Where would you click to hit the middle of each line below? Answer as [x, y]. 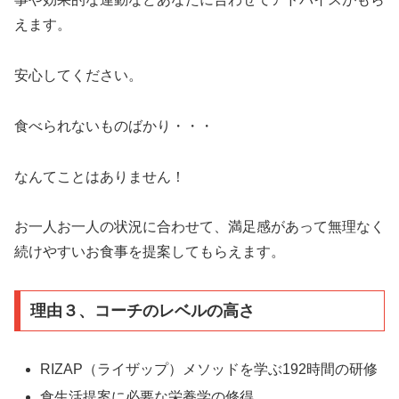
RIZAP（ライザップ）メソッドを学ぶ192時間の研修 [209, 369]
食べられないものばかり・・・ [114, 126]
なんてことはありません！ [100, 176]
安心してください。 [78, 75]
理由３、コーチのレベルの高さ [142, 310]
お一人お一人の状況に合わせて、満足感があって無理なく [199, 227]
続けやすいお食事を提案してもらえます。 [150, 252]
